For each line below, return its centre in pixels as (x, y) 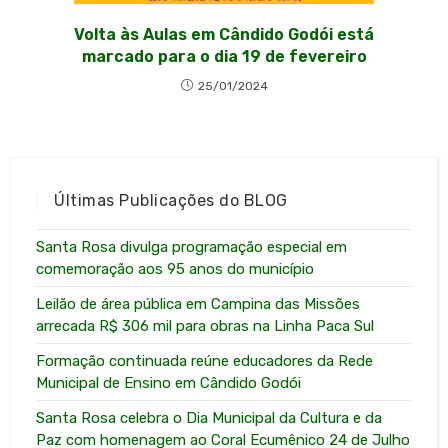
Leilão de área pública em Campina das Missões (198, 303)
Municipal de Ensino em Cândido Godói (169, 382)
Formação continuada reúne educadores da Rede (205, 360)
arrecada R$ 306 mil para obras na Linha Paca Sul (205, 325)
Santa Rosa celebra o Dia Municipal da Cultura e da (209, 417)
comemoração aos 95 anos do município (175, 268)
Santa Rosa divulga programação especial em (192, 246)
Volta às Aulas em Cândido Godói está (224, 34)
